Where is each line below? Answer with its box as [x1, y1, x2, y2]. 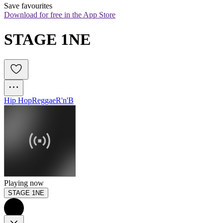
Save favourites [4, 1, 52, 10]
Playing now [4, 179, 44, 188]
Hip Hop [4, 96, 32, 105]
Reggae [32, 96, 56, 105]
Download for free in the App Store [4, 10, 115, 19]
